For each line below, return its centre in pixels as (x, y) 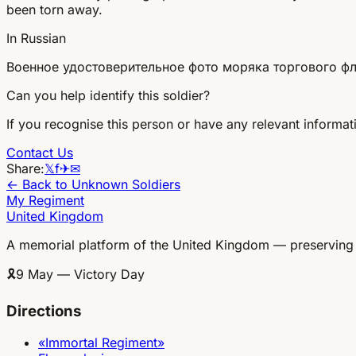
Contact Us (40, 152)
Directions (44, 311)
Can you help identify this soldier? (108, 95)
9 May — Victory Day (80, 274)
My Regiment (45, 200)
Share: (25, 168)
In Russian (36, 38)
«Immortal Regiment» (101, 343)
